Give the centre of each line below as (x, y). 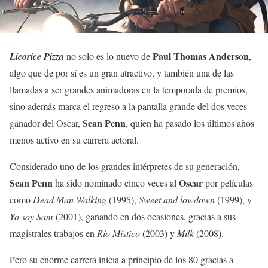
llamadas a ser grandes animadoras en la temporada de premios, (129, 90)
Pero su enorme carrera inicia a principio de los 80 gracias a (121, 260)
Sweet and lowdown (177, 200)
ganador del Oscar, (46, 123)
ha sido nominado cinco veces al (116, 183)
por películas (228, 183)
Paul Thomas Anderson (201, 56)
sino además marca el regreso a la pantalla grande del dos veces (128, 106)
